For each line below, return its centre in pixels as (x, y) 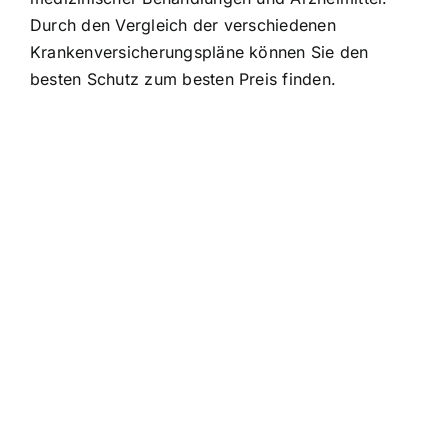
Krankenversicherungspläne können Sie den (199, 51)
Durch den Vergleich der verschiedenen (183, 24)
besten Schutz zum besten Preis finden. (183, 78)
